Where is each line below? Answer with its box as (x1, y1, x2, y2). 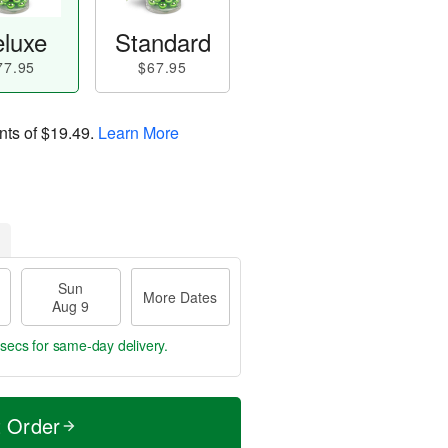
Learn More (98, 120, 179, 144)
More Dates (143, 287, 218, 307)
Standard (114, 24, 211, 59)
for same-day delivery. (28, 335, 169, 355)
